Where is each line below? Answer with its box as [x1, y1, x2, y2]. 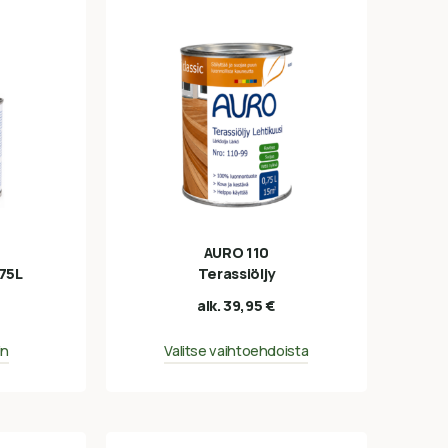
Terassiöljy [197, 264, 275, 284]
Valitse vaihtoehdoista [164, 340, 309, 360]
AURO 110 [203, 243, 269, 263]
